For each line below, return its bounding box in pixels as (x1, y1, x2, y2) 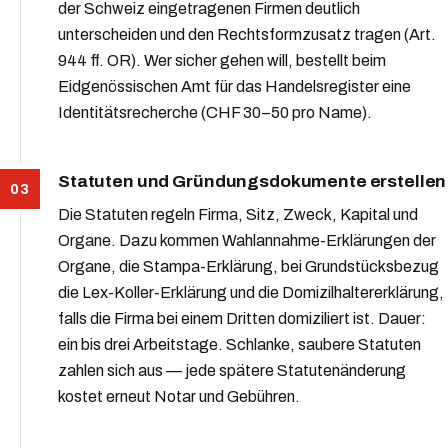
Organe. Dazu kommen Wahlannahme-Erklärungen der (58, 232, 436, 250)
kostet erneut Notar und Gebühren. (58, 388, 300, 406)
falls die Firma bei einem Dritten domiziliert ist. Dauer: (58, 310, 426, 328)
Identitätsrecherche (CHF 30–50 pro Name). (58, 104, 372, 122)
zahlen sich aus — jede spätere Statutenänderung (58, 362, 406, 380)
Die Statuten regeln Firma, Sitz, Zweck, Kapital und (58, 206, 418, 224)
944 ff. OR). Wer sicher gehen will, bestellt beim (58, 52, 386, 70)
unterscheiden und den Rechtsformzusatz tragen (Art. (58, 26, 436, 44)
